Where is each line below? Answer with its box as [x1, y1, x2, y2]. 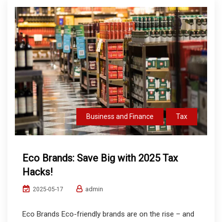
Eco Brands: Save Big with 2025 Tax [22, 152, 178, 165]
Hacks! [22, 166, 53, 178]
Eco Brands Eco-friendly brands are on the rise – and [22, 210, 194, 219]
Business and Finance [86, 112, 154, 121]
